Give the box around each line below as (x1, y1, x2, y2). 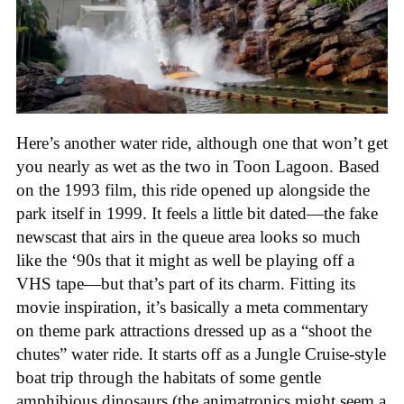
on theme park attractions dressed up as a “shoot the (16, 320, 372, 340)
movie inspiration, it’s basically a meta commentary (16, 297, 369, 317)
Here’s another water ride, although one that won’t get (16, 133, 388, 152)
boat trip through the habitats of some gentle (16, 367, 321, 387)
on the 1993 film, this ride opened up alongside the (16, 179, 370, 199)
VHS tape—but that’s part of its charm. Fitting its (16, 273, 355, 293)
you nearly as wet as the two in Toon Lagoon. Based (16, 156, 380, 176)
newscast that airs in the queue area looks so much (16, 226, 361, 246)
